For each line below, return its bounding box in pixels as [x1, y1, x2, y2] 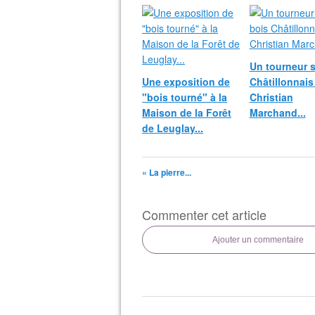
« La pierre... [142, 166, 191, 179]
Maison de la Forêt [142, 105, 231, 120]
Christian [249, 90, 293, 104]
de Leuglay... [142, 121, 203, 135]
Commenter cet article [142, 205, 266, 224]
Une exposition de [142, 75, 230, 89]
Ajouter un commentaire [212, 235, 304, 245]
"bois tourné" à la [142, 90, 227, 104]
